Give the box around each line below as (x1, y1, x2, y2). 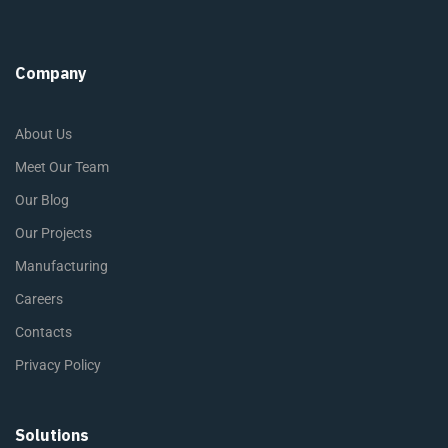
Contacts (15, 324, 72, 340)
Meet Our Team (15, 159, 109, 175)
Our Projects (15, 225, 92, 241)
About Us (15, 126, 72, 142)
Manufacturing (15, 258, 108, 274)
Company (15, 63, 87, 83)
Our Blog (15, 192, 69, 208)
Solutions (15, 425, 89, 445)
